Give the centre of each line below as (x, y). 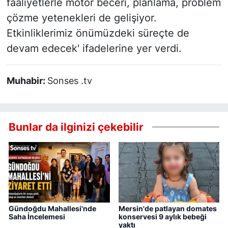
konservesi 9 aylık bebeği (162, 217)
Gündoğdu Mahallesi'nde (52, 209)
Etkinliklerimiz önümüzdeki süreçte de (98, 33)
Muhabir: (27, 81)
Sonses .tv (69, 81)
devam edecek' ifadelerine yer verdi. (94, 49)
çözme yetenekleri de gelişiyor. (81, 18)
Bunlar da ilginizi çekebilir (76, 127)
